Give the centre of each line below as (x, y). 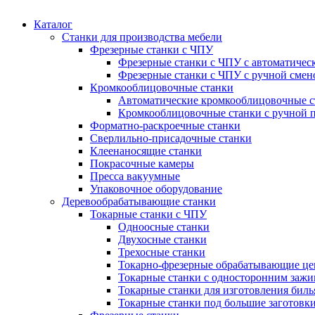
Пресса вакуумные (135, 176)
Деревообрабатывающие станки (139, 201)
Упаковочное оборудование (156, 188)
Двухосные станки (162, 239)
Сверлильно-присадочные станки (171, 138)
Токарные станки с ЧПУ (148, 214)
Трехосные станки (162, 252)
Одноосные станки (164, 226)
